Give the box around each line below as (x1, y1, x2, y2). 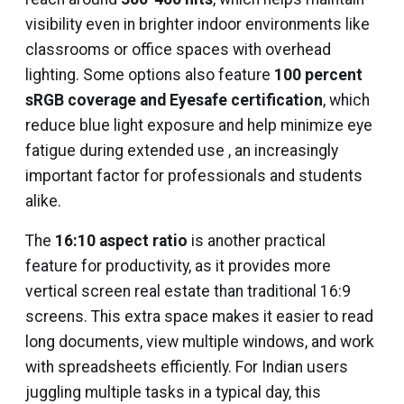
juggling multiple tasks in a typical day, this (25, 383, 321, 401)
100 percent (274, 66, 363, 84)
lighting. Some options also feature (25, 66, 274, 84)
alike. (25, 192, 61, 210)
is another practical (188, 232, 326, 250)
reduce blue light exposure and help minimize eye (25, 116, 372, 134)
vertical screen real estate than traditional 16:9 (25, 282, 351, 300)
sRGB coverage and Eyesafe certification (25, 91, 323, 109)
